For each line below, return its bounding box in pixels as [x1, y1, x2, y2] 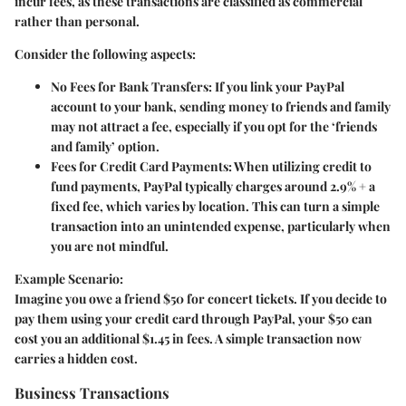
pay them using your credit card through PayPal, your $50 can [14, 310, 372, 328]
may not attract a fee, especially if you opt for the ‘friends [51, 118, 377, 136]
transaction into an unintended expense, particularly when [51, 217, 391, 236]
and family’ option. [51, 138, 159, 156]
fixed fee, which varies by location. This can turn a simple [51, 198, 380, 216]
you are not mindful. [51, 237, 169, 256]
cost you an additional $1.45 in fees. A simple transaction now [14, 330, 362, 348]
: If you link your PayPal [208, 78, 344, 96]
